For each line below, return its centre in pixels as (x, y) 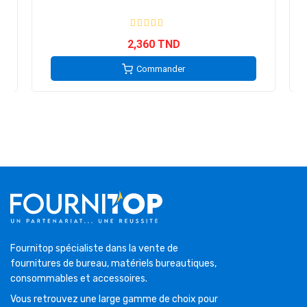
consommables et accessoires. (79, 279)
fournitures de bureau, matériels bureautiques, (113, 264)
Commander (161, 69)
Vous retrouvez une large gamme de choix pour (114, 299)
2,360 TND (153, 45)
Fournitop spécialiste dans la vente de (94, 249)
